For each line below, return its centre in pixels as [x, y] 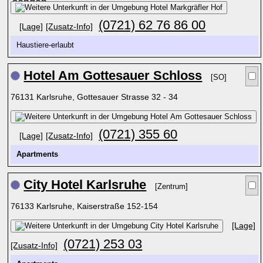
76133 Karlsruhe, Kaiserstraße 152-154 [86, 206]
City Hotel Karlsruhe [85, 185]
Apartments [38, 154]
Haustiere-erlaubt [48, 45]
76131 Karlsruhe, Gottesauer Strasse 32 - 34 [96, 97]
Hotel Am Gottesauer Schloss [113, 75]
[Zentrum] [172, 187]
